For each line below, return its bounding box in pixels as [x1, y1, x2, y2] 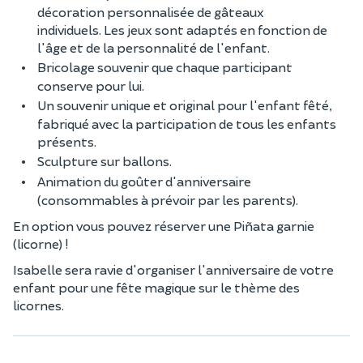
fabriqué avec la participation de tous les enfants [37, 116, 336, 131]
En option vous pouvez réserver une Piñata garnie [13, 218, 314, 233]
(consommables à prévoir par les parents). [37, 192, 298, 207]
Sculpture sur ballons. [37, 153, 172, 169]
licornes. [13, 297, 66, 313]
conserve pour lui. [37, 78, 144, 93]
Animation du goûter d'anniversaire [37, 173, 251, 189]
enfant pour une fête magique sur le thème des [13, 280, 300, 295]
